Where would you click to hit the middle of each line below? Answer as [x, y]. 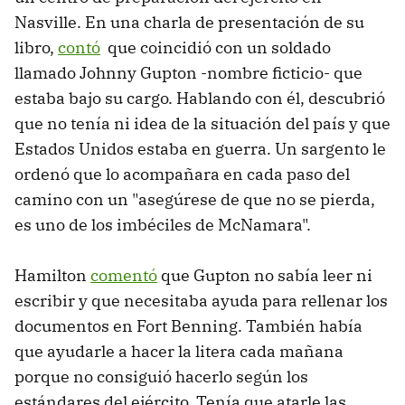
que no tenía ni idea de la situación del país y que [202, 123]
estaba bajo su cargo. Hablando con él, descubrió [200, 98]
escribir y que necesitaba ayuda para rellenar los [201, 300]
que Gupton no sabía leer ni [265, 275]
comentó [124, 275]
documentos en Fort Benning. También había [188, 325]
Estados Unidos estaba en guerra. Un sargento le [200, 148]
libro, [36, 47]
